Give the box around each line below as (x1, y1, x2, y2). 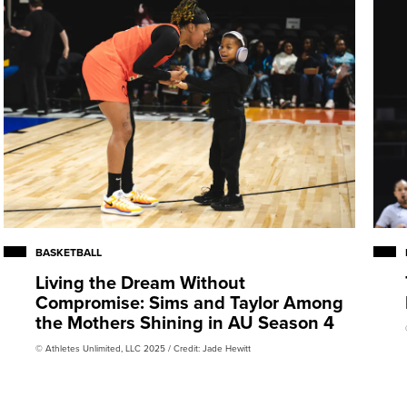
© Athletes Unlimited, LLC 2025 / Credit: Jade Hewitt (35, 342, 252, 355)
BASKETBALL (35, 244, 103, 261)
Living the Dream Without (35, 269, 246, 296)
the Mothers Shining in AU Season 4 (35, 309, 335, 336)
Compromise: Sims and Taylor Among (35, 289, 344, 316)
